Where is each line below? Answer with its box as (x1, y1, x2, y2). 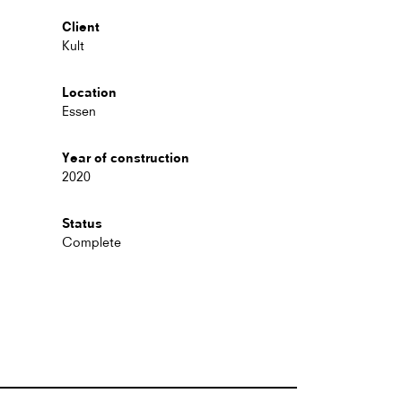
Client (61, 18, 100, 34)
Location (61, 83, 117, 100)
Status (61, 214, 102, 231)
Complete (61, 233, 121, 250)
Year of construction (61, 149, 189, 165)
